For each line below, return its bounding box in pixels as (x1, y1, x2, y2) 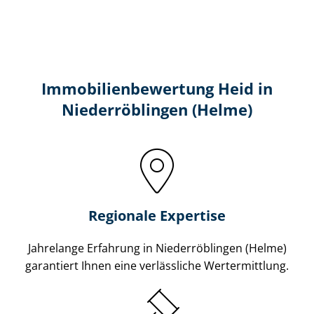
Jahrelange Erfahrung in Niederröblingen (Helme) (27, 240, 287, 256)
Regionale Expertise (88, 205, 226, 225)
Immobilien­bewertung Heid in (41, 78, 273, 99)
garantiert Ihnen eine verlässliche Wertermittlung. (25, 257, 289, 273)
